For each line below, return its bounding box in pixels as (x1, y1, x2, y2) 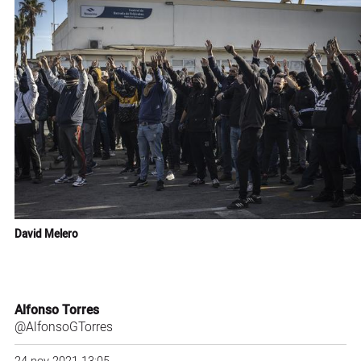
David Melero (14, 226, 78, 243)
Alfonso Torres (14, 301, 99, 321)
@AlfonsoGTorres (14, 318, 113, 338)
